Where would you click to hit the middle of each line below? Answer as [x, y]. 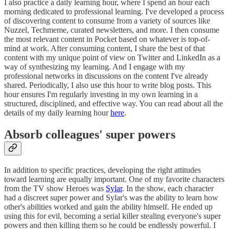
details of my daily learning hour [57, 113]
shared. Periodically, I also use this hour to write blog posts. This [108, 85]
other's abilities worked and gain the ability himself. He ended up [108, 207]
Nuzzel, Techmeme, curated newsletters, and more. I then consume [112, 30]
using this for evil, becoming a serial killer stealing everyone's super [112, 216]
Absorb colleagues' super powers [90, 135]
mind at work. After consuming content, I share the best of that [105, 49]
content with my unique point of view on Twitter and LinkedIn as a [112, 58]
